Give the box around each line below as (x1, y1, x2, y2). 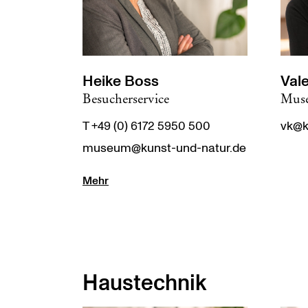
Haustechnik (82, 268, 207, 298)
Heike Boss (82, 71, 159, 91)
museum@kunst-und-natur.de (82, 140, 246, 157)
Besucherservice (82, 90, 169, 107)
